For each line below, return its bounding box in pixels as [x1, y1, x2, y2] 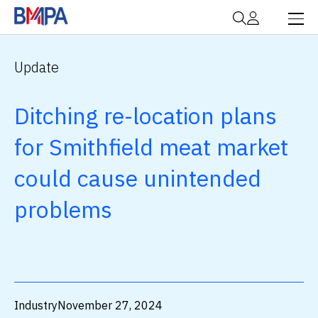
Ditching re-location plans [14, 101, 277, 131]
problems [14, 194, 112, 225]
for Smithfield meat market [14, 132, 288, 163]
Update [14, 57, 59, 77]
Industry [14, 298, 57, 313]
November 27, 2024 [57, 298, 163, 313]
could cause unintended [14, 163, 261, 194]
